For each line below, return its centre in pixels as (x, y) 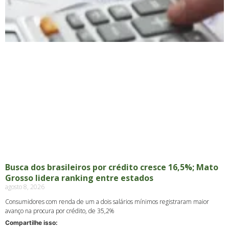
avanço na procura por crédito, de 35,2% (60, 211)
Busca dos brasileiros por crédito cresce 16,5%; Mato (112, 167)
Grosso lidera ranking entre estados (79, 178)
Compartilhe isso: (31, 222)
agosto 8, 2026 (25, 187)
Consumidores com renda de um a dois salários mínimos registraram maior (107, 201)
